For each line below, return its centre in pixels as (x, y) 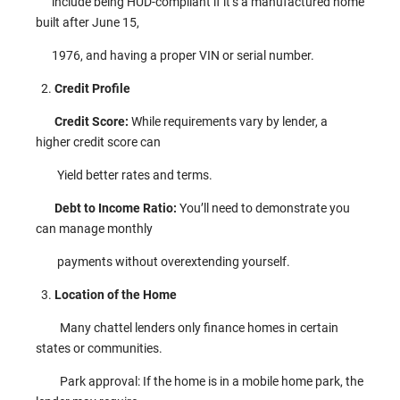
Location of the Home (116, 295)
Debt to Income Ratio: (117, 208)
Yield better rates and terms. (124, 175)
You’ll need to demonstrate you (265, 208)
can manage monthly (94, 229)
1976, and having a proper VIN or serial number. (175, 55)
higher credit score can (100, 142)
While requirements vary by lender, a (229, 121)
